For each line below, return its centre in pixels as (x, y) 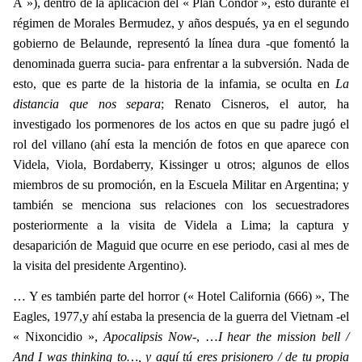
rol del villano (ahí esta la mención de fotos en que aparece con (181, 145)
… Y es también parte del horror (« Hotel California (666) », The (181, 297)
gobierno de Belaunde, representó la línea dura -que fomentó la (181, 44)
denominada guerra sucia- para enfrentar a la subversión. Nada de (181, 64)
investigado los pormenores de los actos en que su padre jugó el (181, 124)
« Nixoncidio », (58, 337)
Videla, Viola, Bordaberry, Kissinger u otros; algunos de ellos (181, 165)
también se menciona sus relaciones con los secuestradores (181, 205)
